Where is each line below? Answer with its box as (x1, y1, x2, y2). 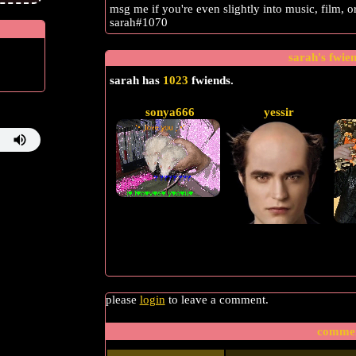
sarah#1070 (109, 15, 168, 29)
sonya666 (145, 105, 195, 118)
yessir (264, 105, 295, 118)
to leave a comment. (164, 293, 269, 307)
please (105, 293, 140, 307)
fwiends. (188, 73, 234, 87)
